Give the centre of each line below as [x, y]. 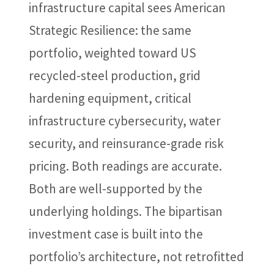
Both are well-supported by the [115, 189]
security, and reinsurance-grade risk [126, 143]
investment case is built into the [116, 234]
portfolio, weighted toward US [112, 53]
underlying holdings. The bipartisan [125, 211]
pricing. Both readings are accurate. [125, 166]
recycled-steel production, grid [114, 76]
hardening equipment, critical [110, 98]
